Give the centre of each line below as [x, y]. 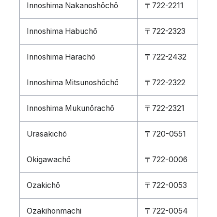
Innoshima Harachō [61, 57]
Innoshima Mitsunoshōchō [72, 83]
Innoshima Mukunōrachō [70, 108]
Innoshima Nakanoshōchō [72, 6]
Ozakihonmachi [54, 211]
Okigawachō [48, 160]
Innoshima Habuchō [62, 31]
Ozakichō [43, 185]
